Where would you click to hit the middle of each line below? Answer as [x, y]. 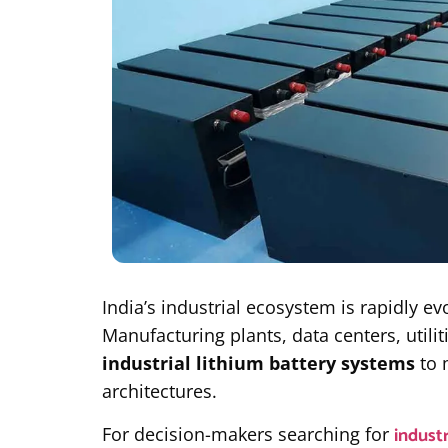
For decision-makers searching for [248, 433]
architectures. [159, 391]
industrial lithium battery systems [258, 363]
